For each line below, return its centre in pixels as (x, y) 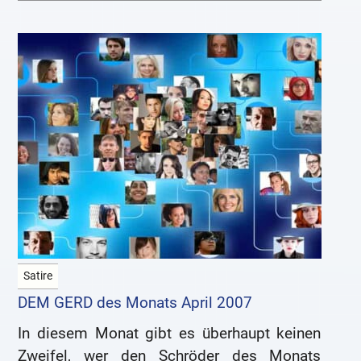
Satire (38, 276)
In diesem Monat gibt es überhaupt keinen (170, 334)
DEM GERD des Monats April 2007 (135, 303)
